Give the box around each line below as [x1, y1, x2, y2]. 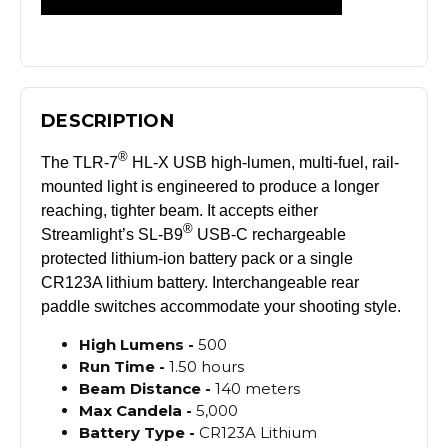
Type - [144, 422, 200, 442]
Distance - [130, 378, 216, 398]
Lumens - [120, 334, 199, 354]
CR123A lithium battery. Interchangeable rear [41, 273, 359, 291]
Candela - [116, 400, 197, 420]
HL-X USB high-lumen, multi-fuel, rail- [128, 153, 399, 171]
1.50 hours [169, 356, 245, 376]
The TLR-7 [41, 153, 118, 171]
